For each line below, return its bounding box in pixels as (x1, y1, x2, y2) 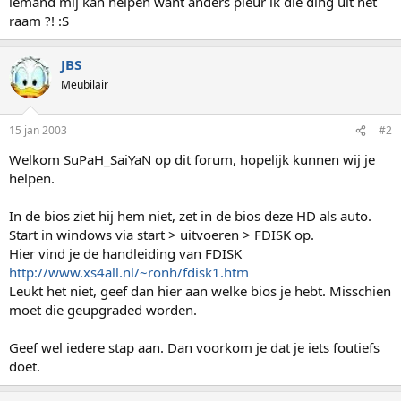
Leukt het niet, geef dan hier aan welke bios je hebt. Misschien (9, 282, 391, 300)
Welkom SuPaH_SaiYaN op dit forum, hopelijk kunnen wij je (9, 150, 375, 168)
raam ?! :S (9, 11, 69, 30)
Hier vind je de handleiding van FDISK (9, 244, 242, 262)
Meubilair (61, 76, 108, 92)
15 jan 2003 (9, 123, 67, 138)
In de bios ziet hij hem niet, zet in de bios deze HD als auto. (9, 207, 371, 225)
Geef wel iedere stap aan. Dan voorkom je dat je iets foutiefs (9, 338, 380, 356)
